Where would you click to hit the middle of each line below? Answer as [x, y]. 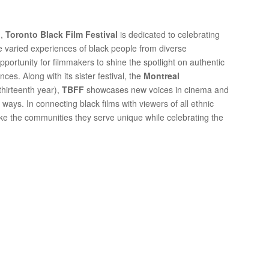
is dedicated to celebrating [169, 34]
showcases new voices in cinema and [157, 89]
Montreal [162, 76]
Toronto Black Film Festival [62, 34]
